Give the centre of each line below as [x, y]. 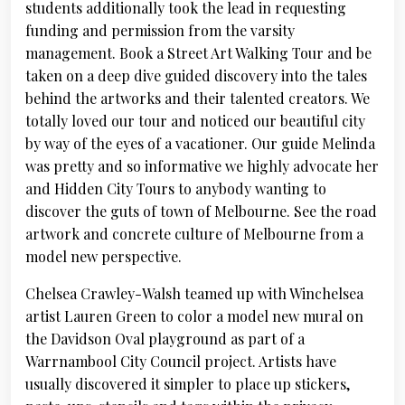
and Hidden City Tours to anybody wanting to [176, 188]
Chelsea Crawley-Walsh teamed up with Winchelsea [194, 293]
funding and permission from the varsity [160, 30]
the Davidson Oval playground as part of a [165, 339]
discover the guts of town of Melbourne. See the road [201, 211]
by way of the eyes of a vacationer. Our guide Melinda [200, 143]
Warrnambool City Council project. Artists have [181, 361]
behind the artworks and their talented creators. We [198, 98]
